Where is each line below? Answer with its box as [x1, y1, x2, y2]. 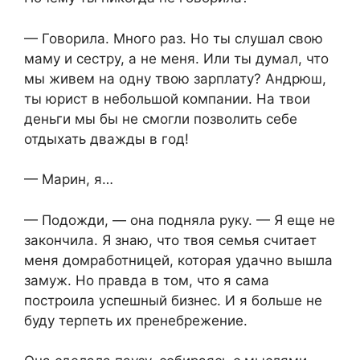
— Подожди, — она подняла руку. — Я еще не [24, 211, 335, 228]
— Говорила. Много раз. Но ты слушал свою [24, 30, 323, 47]
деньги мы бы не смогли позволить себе [24, 110, 297, 127]
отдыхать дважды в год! [24, 130, 189, 147]
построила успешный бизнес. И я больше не [24, 292, 322, 309]
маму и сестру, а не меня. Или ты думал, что [24, 50, 329, 67]
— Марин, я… [24, 171, 113, 188]
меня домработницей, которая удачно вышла [24, 252, 333, 268]
